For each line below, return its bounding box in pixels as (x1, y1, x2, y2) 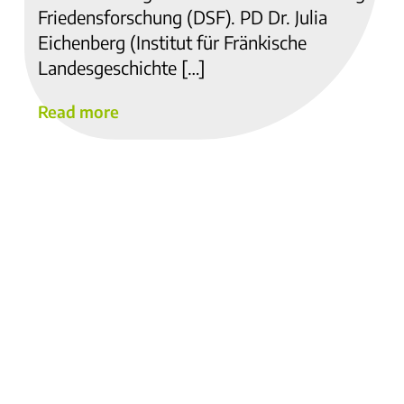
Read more (38, 101, 119, 123)
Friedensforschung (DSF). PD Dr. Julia (38, 5, 327, 28)
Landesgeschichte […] (38, 55, 206, 78)
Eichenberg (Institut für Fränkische (38, 30, 307, 53)
